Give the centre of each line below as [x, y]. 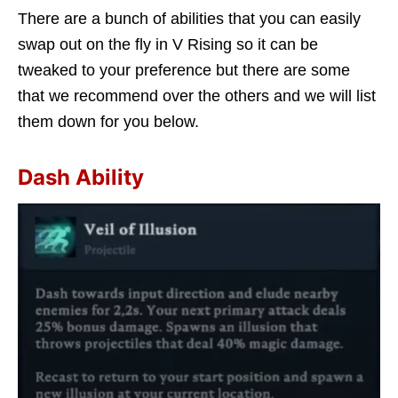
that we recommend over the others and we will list [197, 96]
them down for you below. [108, 122]
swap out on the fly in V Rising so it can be [168, 45]
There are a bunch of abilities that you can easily [189, 19]
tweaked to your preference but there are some [184, 71]
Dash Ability [81, 178]
